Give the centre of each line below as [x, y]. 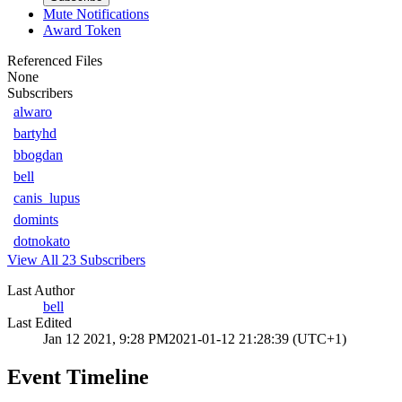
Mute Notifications [96, 13]
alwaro [33, 111]
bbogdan [38, 154]
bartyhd [35, 133]
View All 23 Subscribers [76, 259]
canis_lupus [47, 197]
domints [36, 219]
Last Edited [39, 322]
